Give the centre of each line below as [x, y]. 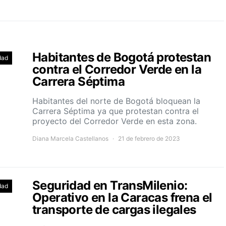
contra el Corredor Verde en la [117, 69]
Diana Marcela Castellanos [70, 138]
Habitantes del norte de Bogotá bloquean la [116, 101]
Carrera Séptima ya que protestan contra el [116, 111]
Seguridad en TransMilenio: [110, 185]
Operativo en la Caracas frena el [122, 197]
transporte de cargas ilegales [114, 209]
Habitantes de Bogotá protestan [122, 57]
